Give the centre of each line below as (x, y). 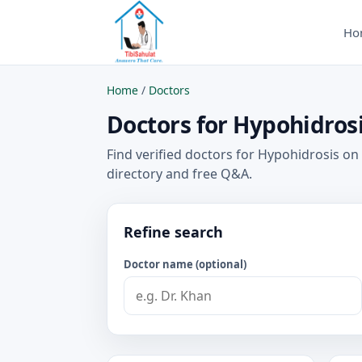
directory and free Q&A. (179, 174)
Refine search (173, 232)
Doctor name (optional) (185, 264)
